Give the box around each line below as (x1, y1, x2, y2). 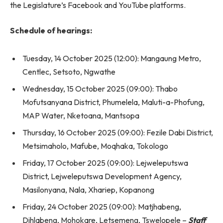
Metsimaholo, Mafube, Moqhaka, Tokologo (22, 140, 168, 151)
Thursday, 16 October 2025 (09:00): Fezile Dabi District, (22, 127, 213, 137)
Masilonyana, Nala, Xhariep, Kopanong (22, 184, 154, 195)
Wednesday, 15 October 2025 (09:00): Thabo (22, 83, 178, 94)
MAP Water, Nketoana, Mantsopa (22, 110, 139, 120)
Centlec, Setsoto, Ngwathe (22, 66, 115, 77)
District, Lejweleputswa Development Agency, (22, 171, 182, 181)
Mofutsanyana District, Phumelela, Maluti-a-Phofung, (22, 97, 205, 107)
